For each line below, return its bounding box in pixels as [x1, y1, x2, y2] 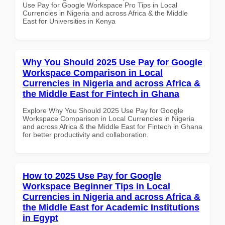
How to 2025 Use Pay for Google [23, 170, 161, 181]
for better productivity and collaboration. [23, 130, 149, 139]
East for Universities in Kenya [23, 17, 116, 25]
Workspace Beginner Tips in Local [23, 181, 170, 191]
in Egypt [23, 212, 58, 223]
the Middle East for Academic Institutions [23, 202, 199, 212]
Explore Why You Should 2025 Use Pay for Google [23, 106, 183, 115]
